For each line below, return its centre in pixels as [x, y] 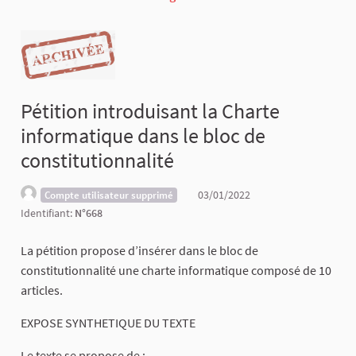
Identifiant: [48, 213]
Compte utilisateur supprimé [108, 195]
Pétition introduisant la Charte [150, 111]
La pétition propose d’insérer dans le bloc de [139, 250]
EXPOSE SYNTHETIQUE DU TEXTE [108, 322]
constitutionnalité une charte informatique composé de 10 [176, 270]
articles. [42, 290]
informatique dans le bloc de [143, 136]
